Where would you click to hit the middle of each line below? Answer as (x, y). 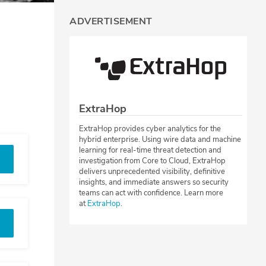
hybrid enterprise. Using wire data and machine (160, 139)
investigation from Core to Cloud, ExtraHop (152, 161)
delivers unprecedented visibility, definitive (152, 171)
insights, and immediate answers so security (154, 182)
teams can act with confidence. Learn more (151, 193)
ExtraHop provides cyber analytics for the (150, 129)
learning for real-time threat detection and (150, 150)
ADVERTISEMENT (111, 22)
